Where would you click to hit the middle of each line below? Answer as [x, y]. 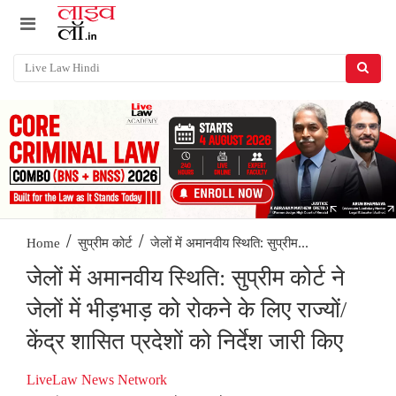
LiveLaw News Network [97, 380]
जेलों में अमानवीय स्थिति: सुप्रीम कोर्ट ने [186, 278]
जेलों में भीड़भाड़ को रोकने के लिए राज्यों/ [187, 310]
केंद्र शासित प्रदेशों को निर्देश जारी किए [185, 342]
